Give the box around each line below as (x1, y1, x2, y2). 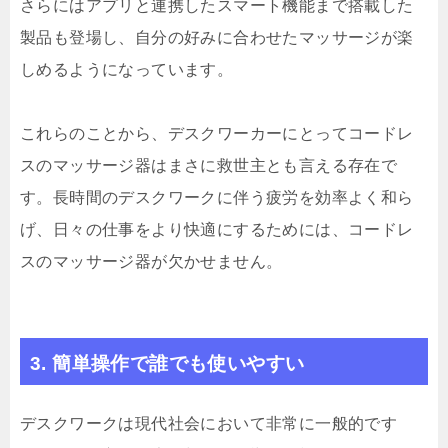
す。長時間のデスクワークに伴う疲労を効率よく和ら (20, 189, 414, 207)
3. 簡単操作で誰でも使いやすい (30, 353, 305, 375)
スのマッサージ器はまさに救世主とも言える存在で (20, 157, 398, 175)
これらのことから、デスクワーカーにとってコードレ (20, 125, 414, 143)
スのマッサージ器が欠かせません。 (20, 253, 283, 271)
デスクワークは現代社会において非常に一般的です (20, 415, 398, 433)
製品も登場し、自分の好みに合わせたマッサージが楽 (20, 29, 414, 47)
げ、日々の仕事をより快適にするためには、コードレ (20, 221, 414, 239)
